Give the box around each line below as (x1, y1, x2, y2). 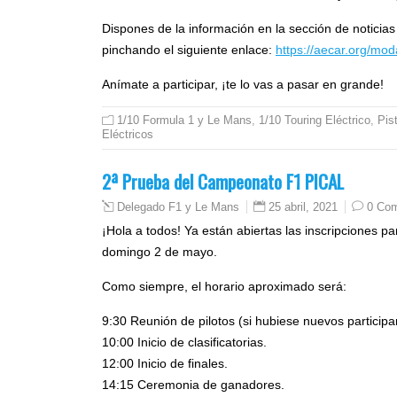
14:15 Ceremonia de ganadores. (102, 378, 284, 393)
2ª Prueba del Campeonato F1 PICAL (102, 167, 344, 196)
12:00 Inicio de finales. (102, 356, 228, 371)
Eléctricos (102, 128, 153, 142)
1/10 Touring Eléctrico (259, 113, 370, 128)
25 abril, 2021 (269, 200, 338, 214)
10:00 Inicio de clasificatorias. (102, 335, 267, 350)
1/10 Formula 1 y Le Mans (117, 113, 252, 128)
